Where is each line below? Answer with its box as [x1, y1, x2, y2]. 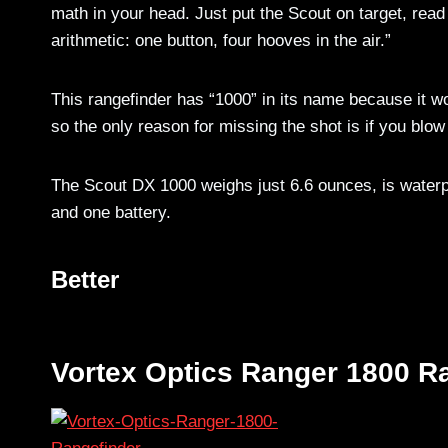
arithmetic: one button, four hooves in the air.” [51, 30, 391, 50]
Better [51, 265, 119, 293]
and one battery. [51, 202, 171, 222]
